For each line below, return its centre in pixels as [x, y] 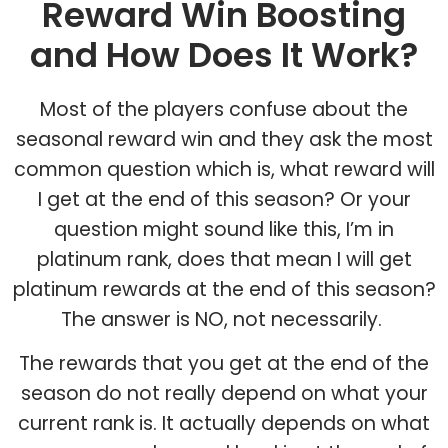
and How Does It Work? [224, 54]
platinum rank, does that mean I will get [224, 259]
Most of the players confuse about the [224, 109]
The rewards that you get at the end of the [224, 363]
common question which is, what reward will [224, 169]
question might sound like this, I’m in [224, 229]
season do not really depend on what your [224, 393]
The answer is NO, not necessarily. [224, 319]
